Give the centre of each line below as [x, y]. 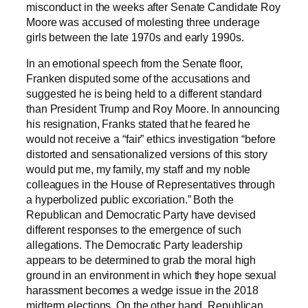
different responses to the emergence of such [134, 230]
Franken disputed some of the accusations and [138, 79]
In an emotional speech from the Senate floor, [134, 64]
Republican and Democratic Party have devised [141, 215]
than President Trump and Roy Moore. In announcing [153, 109]
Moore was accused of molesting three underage [143, 22]
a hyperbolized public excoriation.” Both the [130, 200]
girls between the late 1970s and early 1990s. [135, 37]
